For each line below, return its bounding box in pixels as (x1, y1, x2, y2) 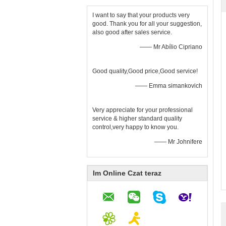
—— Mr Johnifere (154, 138, 202, 145)
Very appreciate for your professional (92, 106, 193, 114)
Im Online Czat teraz (93, 169, 161, 177)
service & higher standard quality (92, 115, 182, 122)
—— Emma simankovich (135, 82, 202, 89)
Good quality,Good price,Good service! (92, 68, 198, 75)
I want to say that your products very (92, 12, 190, 19)
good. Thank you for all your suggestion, (92, 20, 202, 27)
